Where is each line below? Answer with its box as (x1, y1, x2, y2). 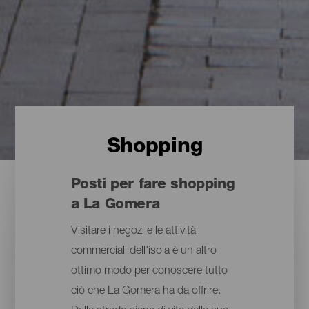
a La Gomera (70, 198, 160, 213)
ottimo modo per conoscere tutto (70, 266, 228, 278)
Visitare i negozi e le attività (70, 226, 196, 238)
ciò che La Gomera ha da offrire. (70, 286, 221, 298)
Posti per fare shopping (70, 178, 235, 193)
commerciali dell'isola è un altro (70, 246, 217, 258)
